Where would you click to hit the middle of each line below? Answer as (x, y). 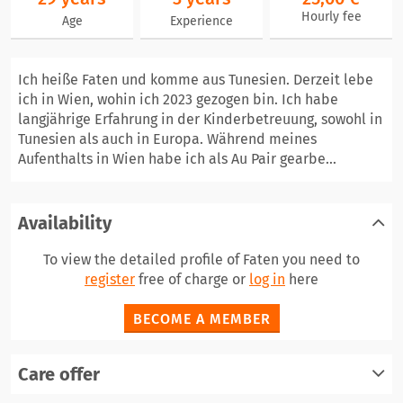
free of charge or (192, 279)
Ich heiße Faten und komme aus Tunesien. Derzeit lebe (196, 80)
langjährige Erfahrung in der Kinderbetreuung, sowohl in (200, 119)
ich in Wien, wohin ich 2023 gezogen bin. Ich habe (178, 99)
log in (267, 279)
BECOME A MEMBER (201, 319)
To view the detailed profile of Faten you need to (201, 260)
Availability (65, 223)
